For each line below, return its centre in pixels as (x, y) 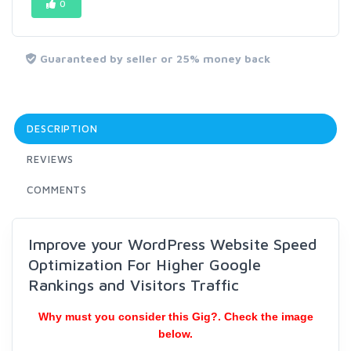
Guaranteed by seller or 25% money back (154, 58)
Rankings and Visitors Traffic (134, 285)
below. (175, 334)
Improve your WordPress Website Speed (173, 244)
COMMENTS (57, 190)
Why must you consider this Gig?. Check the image (175, 317)
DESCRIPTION (63, 128)
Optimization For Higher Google (145, 264)
